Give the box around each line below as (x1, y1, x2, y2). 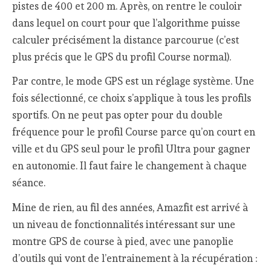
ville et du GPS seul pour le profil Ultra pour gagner (12, 143, 251, 155)
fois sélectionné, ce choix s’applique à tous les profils (12, 92, 252, 105)
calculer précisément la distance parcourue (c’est (12, 33, 240, 46)
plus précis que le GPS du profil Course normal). (12, 50, 232, 63)
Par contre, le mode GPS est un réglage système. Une (12, 75, 255, 88)
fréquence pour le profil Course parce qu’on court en (12, 126, 256, 139)
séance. (12, 177, 46, 189)
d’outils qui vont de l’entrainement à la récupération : (12, 252, 258, 265)
